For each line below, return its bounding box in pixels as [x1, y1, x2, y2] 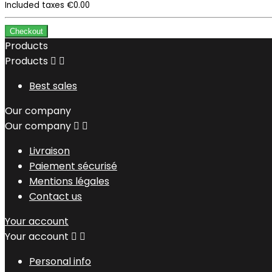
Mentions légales [29, 174, 109, 189]
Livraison [29, 144, 70, 158]
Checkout [10, 27, 43, 36]
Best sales [29, 79, 77, 93]
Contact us [29, 189, 82, 204]
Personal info [29, 254, 91, 269]
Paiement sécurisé [29, 159, 117, 174]
